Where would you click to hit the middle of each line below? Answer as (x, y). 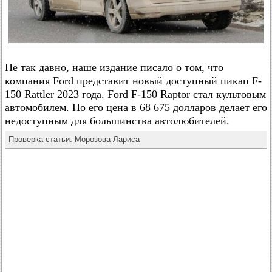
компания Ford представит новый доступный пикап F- (133, 80)
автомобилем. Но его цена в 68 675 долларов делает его (136, 107)
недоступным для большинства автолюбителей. (117, 121)
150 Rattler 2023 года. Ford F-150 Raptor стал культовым (135, 94)
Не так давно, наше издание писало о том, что (114, 67)
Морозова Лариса (107, 139)
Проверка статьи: (42, 139)
